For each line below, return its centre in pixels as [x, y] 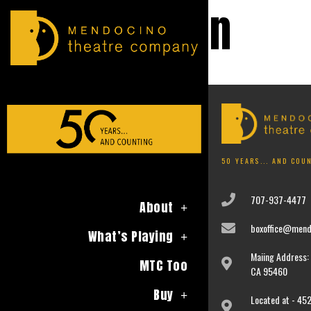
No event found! [98, 76]
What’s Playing [131, 237]
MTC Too [163, 266]
